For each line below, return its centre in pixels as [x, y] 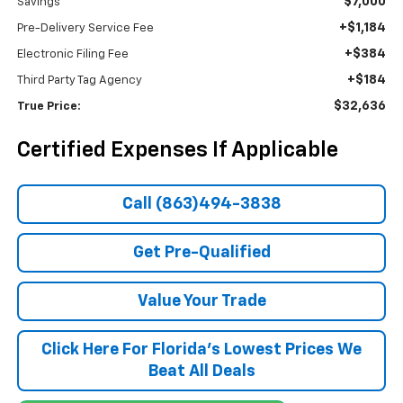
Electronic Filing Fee [72, 55]
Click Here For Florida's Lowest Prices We [201, 350]
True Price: [49, 107]
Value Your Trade [201, 302]
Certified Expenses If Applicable [177, 151]
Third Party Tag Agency [79, 81]
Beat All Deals [201, 372]
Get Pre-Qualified [201, 253]
